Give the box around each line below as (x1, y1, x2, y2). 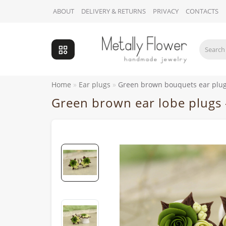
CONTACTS (186, 7, 218, 16)
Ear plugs (79, 80, 110, 90)
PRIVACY (153, 7, 179, 16)
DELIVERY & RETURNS (81, 7, 146, 16)
